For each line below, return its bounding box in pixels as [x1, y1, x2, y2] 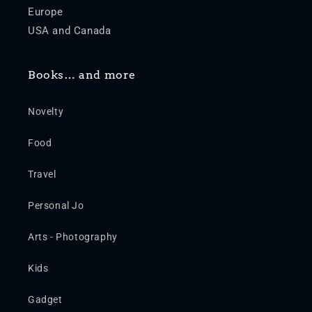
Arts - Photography [28, 231, 118, 242]
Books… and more [28, 68, 136, 81]
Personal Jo [28, 200, 84, 211]
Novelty [28, 106, 64, 117]
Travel [28, 169, 56, 180]
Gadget [28, 294, 63, 305]
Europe [28, 6, 63, 18]
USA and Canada [28, 24, 111, 37]
